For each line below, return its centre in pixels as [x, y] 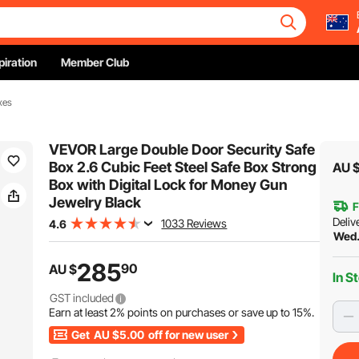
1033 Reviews [194, 223]
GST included [83, 298]
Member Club [95, 62]
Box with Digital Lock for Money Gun [169, 185]
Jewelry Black [95, 202]
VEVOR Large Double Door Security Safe [182, 149]
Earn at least [80, 312]
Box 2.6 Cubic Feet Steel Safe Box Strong [183, 167]
